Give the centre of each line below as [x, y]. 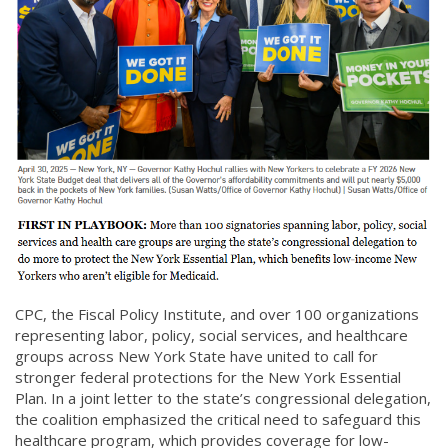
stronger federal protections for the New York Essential [208, 376]
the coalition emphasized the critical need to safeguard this [218, 418]
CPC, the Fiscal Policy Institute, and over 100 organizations [217, 313]
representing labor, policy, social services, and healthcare [211, 334]
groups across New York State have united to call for [196, 355]
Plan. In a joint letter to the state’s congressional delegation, [223, 397]
